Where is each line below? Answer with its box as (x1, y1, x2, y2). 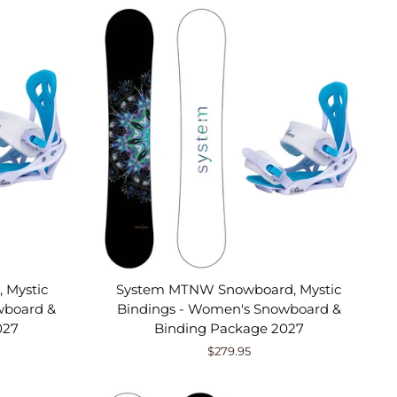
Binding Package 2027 (153, 319, 304, 337)
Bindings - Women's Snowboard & (116, 300, 341, 317)
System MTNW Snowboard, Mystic (116, 280, 342, 298)
